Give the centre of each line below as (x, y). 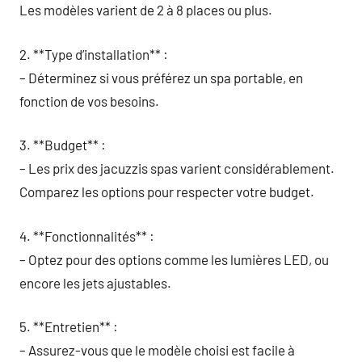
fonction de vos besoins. (89, 101)
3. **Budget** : (63, 145)
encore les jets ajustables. (95, 282)
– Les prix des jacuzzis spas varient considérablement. (177, 168)
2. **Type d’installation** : (94, 54)
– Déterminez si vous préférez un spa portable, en (161, 77)
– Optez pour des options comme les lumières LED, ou (174, 259)
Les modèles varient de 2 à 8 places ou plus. (146, 10)
